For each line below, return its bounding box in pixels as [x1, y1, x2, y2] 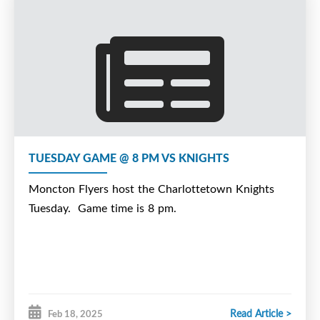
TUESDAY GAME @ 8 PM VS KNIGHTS [29, 149, 229, 166]
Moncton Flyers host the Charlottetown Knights [29, 180, 274, 196]
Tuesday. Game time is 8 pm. [29, 199, 176, 216]
